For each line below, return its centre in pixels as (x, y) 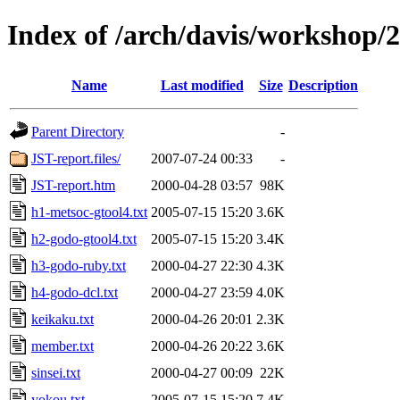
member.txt (62, 346)
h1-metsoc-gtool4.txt (89, 212)
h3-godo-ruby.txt (79, 265)
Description (323, 85)
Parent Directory (78, 131)
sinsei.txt (56, 372)
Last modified (202, 85)
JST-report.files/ (76, 158)
